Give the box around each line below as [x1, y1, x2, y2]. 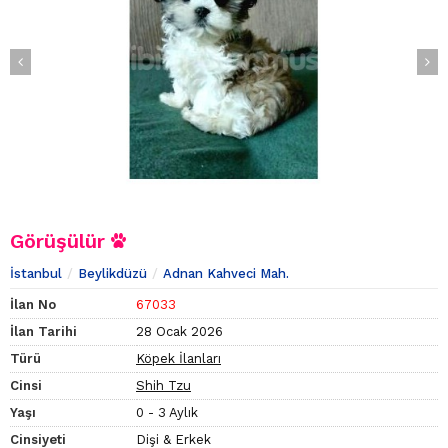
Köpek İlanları [136, 351, 221, 367]
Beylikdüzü [78, 266, 147, 282]
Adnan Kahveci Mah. [163, 266, 289, 282]
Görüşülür [10, 229, 111, 254]
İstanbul [10, 266, 62, 282]
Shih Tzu [136, 378, 191, 394]
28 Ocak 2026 [136, 324, 223, 340]
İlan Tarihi [10, 324, 77, 340]
